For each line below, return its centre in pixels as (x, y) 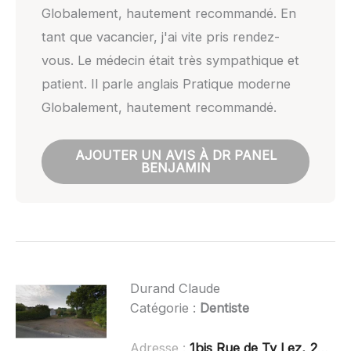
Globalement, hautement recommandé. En (168, 13)
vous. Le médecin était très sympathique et (170, 60)
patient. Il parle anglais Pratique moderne (166, 83)
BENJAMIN (175, 168)
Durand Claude (175, 288)
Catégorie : (165, 308)
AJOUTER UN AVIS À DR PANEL (175, 156)
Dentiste (224, 308)
